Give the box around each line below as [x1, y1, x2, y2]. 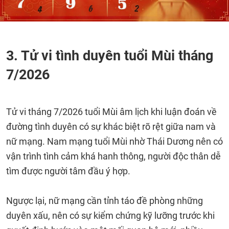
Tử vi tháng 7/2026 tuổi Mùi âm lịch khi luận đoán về [6, 106, 217, 117]
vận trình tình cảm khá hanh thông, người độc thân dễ [6, 151, 221, 162]
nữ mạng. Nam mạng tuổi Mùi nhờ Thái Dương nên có [6, 136, 223, 147]
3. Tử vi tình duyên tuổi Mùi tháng [6, 48, 213, 64]
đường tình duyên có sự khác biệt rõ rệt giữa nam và [6, 121, 216, 132]
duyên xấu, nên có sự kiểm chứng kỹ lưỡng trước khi [6, 210, 215, 221]
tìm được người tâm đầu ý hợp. [6, 166, 130, 176]
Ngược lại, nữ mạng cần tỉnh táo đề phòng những [6, 195, 203, 206]
